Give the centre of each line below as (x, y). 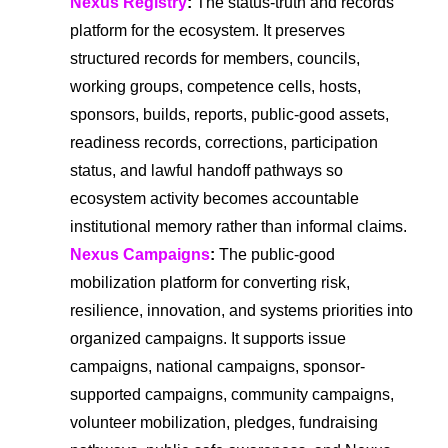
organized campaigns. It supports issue (208, 338)
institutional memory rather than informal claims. (238, 226)
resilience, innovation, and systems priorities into (241, 310)
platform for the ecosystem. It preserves (207, 30)
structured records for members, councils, (215, 58)
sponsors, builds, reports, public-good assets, (229, 114)
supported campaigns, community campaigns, (232, 394)
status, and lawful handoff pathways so (206, 170)
